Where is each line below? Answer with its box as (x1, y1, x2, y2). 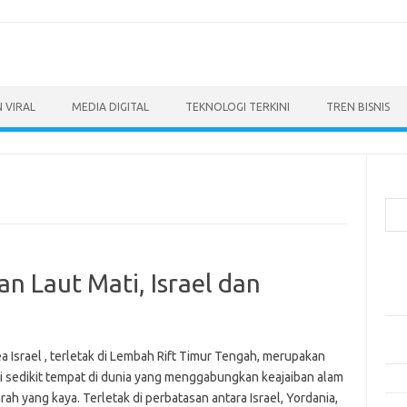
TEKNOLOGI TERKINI (185, 101, 290, 113)
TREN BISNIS (326, 101, 390, 113)
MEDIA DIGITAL (72, 101, 149, 113)
